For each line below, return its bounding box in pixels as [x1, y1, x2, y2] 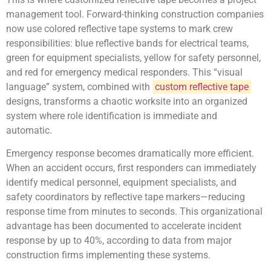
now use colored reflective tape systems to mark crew [6, 22, 233, 34]
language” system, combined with [6, 80, 152, 93]
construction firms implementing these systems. [6, 249, 211, 261]
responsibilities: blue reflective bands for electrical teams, [6, 37, 249, 49]
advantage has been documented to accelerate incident [6, 220, 241, 232]
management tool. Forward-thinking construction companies [6, 8, 264, 20]
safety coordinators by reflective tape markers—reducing [6, 191, 245, 203]
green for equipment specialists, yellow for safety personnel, [6, 51, 261, 64]
